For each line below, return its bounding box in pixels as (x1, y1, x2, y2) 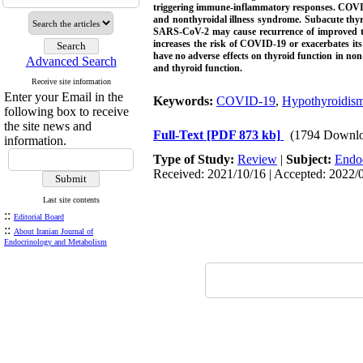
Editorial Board (14, 212, 64, 221)
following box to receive (4, 105, 129, 118)
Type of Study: (153, 152, 237, 166)
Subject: (286, 152, 335, 166)
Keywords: (153, 94, 216, 108)
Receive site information (31, 77, 111, 86)
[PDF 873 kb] (207, 128, 280, 142)
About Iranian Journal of (14, 227, 93, 236)
